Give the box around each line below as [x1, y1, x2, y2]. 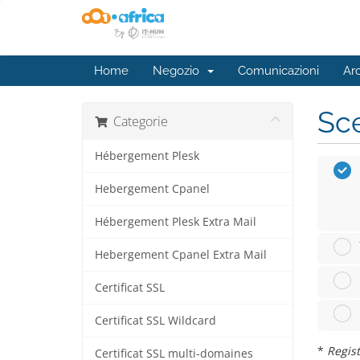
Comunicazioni [238, 63, 319, 78]
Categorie [107, 112, 168, 130]
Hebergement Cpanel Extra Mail [95, 247, 267, 262]
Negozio [153, 63, 206, 78]
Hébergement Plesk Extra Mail [95, 215, 256, 229]
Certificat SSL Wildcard [95, 313, 216, 328]
